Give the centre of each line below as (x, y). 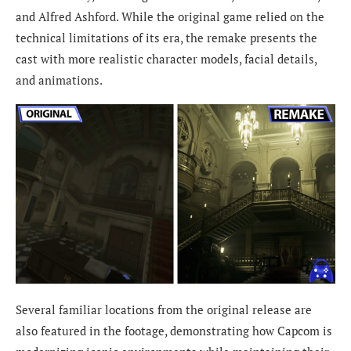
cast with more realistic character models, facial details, (166, 58)
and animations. (59, 80)
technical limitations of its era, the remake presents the (166, 37)
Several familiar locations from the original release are (164, 310)
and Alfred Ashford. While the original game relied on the (170, 16)
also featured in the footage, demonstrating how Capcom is (174, 331)
